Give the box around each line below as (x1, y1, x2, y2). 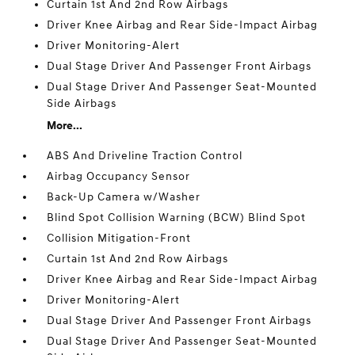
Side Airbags (47, 97, 117, 110)
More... (47, 119, 83, 132)
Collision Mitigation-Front (47, 231, 192, 245)
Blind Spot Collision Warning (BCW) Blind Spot (47, 211, 307, 224)
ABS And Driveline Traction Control (47, 149, 243, 162)
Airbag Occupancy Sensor (47, 170, 191, 183)
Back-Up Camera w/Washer (47, 190, 201, 204)
